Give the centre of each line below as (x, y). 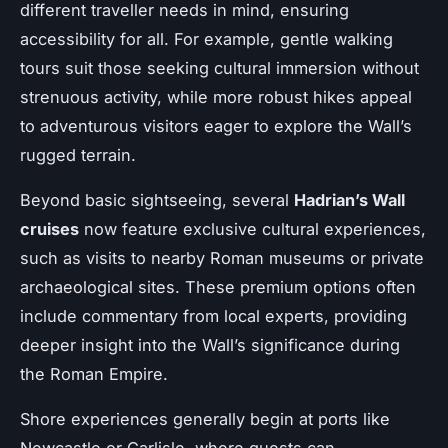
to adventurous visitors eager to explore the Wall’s (216, 126)
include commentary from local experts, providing (213, 316)
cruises (49, 229)
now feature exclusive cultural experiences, (252, 229)
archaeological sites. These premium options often (218, 287)
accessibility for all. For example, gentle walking (206, 39)
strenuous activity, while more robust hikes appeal (216, 97)
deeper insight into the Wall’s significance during (210, 345)
